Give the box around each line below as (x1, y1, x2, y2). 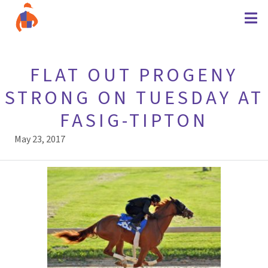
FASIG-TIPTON (60, 107, 208, 135)
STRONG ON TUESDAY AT (4, 84, 264, 112)
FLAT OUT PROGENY (30, 62, 238, 89)
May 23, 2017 (14, 133, 65, 146)
